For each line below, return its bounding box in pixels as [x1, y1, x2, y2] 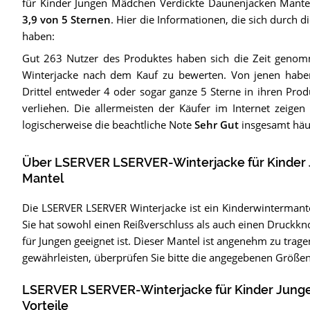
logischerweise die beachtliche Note [21, 118, 194, 132]
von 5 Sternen [37, 12, 111, 27]
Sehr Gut [194, 118, 239, 132]
